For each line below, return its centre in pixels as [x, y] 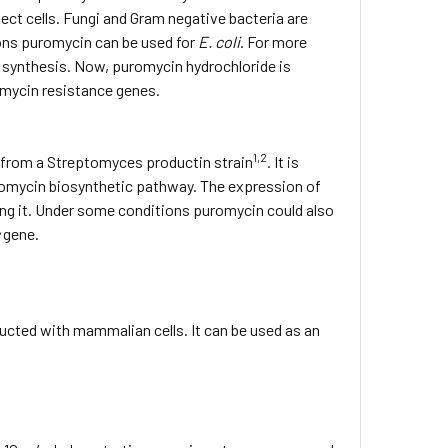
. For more [274, 41]
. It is [283, 161]
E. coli [219, 41]
